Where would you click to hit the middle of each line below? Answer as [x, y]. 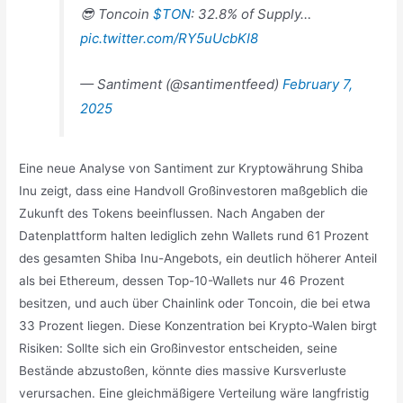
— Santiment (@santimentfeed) [182, 85]
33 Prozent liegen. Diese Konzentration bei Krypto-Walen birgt [198, 325]
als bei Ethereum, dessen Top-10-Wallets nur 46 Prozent [182, 280]
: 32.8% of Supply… [251, 14]
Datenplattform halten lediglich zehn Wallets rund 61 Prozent [194, 235]
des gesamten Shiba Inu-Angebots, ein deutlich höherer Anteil [198, 258]
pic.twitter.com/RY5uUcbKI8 [170, 38]
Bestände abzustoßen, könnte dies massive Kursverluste [183, 370]
